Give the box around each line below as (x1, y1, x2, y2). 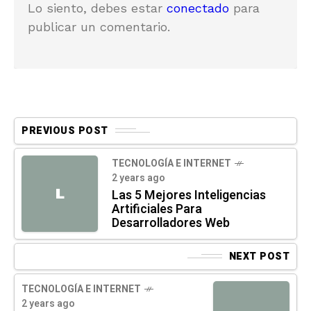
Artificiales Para (112, 200, 202, 219)
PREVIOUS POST (22, 123, 108, 138)
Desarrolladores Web (112, 214, 230, 233)
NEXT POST (228, 249, 289, 264)
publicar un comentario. (28, 19, 170, 34)
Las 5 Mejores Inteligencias (112, 186, 266, 205)
